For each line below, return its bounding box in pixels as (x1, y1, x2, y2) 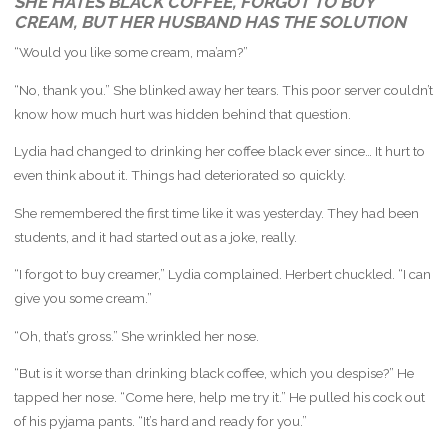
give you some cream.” (13, 290, 152, 307)
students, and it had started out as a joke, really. (13, 228, 297, 245)
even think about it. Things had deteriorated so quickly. (13, 167, 346, 184)
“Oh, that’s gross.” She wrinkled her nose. (13, 327, 259, 344)
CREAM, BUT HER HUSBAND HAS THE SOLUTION (13, 11, 406, 32)
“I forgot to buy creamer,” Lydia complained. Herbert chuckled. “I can (13, 266, 431, 283)
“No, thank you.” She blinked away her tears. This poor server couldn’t (13, 81, 433, 98)
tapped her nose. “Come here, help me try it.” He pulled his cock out (13, 389, 425, 406)
